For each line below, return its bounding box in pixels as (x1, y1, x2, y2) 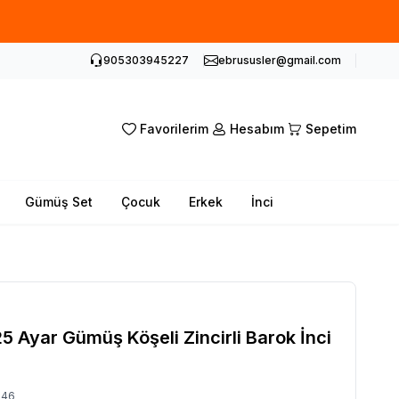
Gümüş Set (25, 193, 93, 209)
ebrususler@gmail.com (218, 53, 341, 67)
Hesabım (229, 121, 284, 137)
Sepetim (305, 121, 356, 137)
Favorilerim (139, 121, 208, 137)
